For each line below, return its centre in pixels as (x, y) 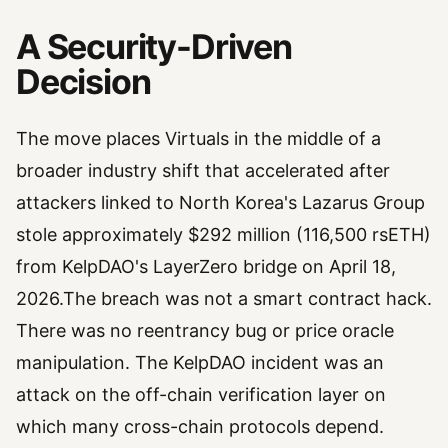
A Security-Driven (154, 47)
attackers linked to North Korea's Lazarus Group (220, 203)
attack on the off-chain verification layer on (201, 395)
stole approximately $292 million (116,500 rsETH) (223, 235)
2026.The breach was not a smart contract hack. (224, 299)
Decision (83, 82)
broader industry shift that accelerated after (203, 171)
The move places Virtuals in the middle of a (198, 139)
